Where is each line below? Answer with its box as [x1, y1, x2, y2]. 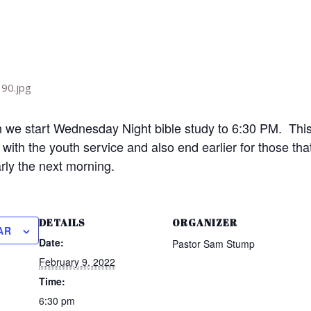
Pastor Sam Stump [172, 237, 255, 251]
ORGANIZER [172, 216, 238, 230]
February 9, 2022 [39, 255, 116, 269]
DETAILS [39, 216, 86, 230]
